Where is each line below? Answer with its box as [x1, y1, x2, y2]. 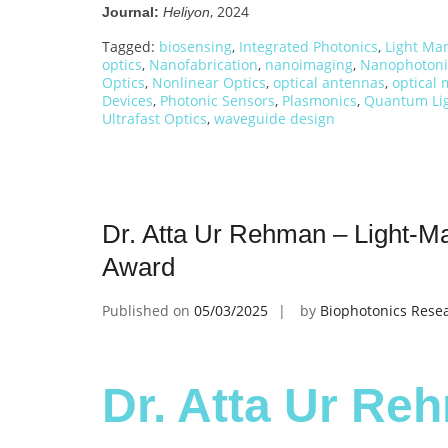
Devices [102, 91, 153, 111]
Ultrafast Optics [102, 109, 207, 129]
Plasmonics [282, 91, 357, 111]
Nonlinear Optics [152, 73, 266, 93]
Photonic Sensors [160, 91, 275, 111]
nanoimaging [265, 55, 353, 75]
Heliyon [163, 4, 210, 21]
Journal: [102, 4, 159, 21]
